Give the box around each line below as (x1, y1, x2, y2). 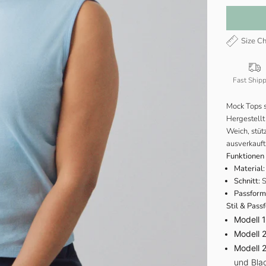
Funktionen (226, 151, 264, 162)
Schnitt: (233, 176, 260, 187)
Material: (233, 163, 265, 175)
